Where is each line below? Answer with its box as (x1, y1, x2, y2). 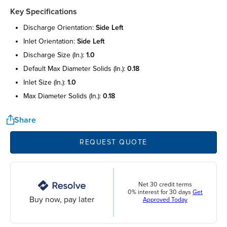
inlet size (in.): (23, 78, 67, 87)
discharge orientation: (23, 23, 96, 32)
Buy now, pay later (29, 194, 94, 205)
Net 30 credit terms (138, 181, 192, 189)
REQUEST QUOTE (79, 138, 147, 147)
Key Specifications (10, 6, 77, 17)
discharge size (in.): (23, 50, 86, 59)
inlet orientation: (23, 36, 77, 46)
